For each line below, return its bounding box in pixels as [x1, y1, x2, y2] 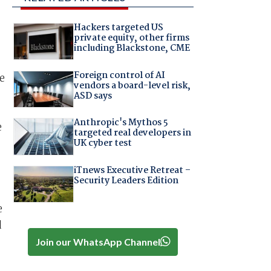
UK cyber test [73, 136, 132, 151]
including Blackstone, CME [73, 41, 190, 56]
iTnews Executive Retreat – [73, 163, 191, 178]
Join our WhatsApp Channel [35, 235, 160, 247]
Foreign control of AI [73, 68, 165, 83]
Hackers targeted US [73, 21, 163, 36]
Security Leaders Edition [73, 173, 178, 188]
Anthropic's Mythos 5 [73, 116, 168, 131]
